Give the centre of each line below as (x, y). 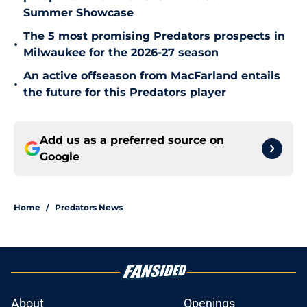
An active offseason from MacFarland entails (152, 76)
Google (60, 157)
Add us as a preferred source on (132, 140)
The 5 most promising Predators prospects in (154, 36)
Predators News (89, 208)
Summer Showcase (78, 13)
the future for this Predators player (125, 93)
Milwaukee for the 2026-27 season (121, 53)
